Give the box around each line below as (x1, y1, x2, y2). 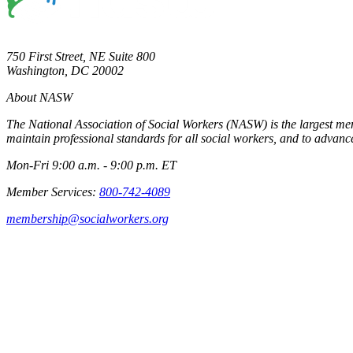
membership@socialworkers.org (6, 211, 169, 225)
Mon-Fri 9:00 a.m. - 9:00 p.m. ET (6, 158, 176, 172)
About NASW (6, 90, 72, 104)
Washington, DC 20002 (6, 63, 124, 77)
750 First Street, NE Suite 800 (6, 49, 155, 63)
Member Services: (6, 184, 99, 199)
